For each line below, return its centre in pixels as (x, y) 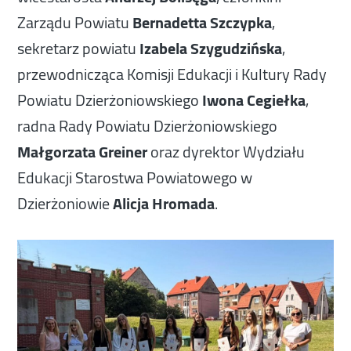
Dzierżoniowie (65, 203)
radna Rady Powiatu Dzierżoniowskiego (148, 125)
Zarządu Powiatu (75, 22)
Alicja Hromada (164, 203)
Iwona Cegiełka (254, 100)
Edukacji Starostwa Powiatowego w (135, 177)
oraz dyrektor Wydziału (226, 151)
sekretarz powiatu (79, 48)
